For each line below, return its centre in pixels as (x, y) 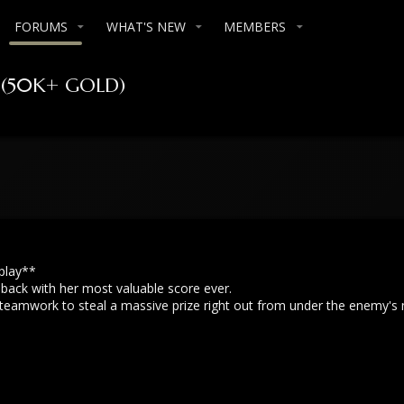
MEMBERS (255, 27)
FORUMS (41, 27)
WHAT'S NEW (146, 27)
